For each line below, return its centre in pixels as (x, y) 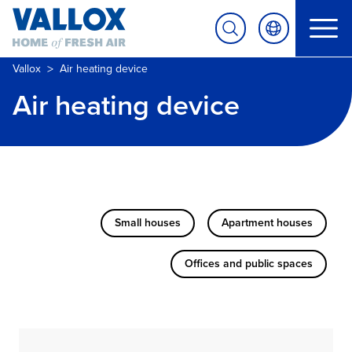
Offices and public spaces (249, 264)
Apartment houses (267, 223)
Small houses (148, 223)
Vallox (27, 68)
